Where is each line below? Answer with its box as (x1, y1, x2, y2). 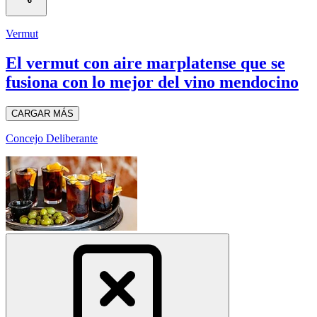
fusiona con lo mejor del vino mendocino (6, 73, 299, 92)
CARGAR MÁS (11, 108, 74, 120)
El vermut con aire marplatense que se (6, 54, 285, 73)
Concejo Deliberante (6, 132, 98, 145)
